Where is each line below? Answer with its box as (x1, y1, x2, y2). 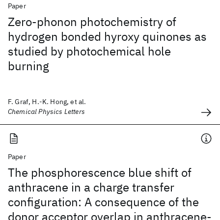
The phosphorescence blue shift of (8, 165, 192, 180)
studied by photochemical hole (8, 43, 171, 59)
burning (8, 58, 49, 74)
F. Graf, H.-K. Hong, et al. (8, 97, 86, 106)
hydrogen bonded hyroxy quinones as (8, 28, 207, 44)
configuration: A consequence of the (8, 194, 199, 210)
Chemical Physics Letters (8, 107, 85, 116)
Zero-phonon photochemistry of (8, 14, 176, 29)
